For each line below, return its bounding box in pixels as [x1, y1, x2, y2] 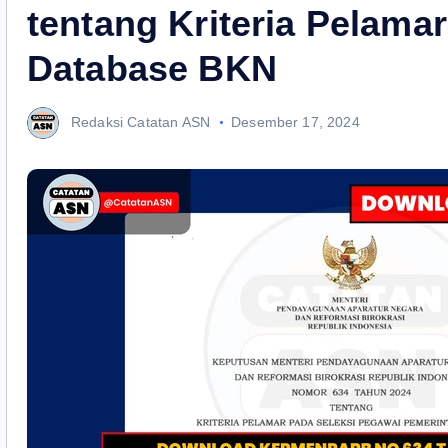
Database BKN [27, 48, 277, 89]
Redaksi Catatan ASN [71, 113, 211, 130]
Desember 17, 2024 [231, 113, 360, 130]
